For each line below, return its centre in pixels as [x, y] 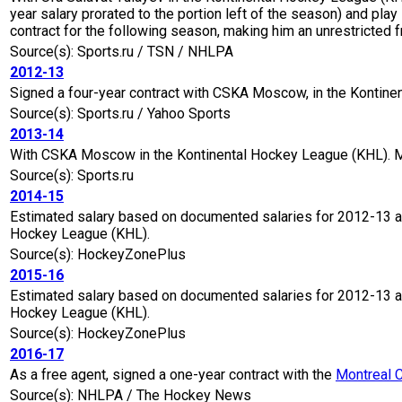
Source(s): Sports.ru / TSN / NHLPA [122, 52]
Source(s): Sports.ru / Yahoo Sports [120, 114]
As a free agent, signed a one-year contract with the [173, 375]
